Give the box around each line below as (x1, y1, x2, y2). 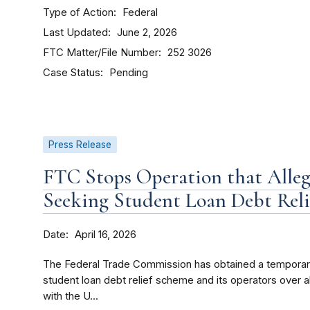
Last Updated (43, 26, 108, 39)
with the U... (43, 290, 98, 303)
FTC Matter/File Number (43, 46, 158, 60)
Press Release (48, 139, 111, 151)
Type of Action (43, 6, 113, 19)
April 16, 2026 (75, 228, 136, 241)
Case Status (43, 66, 100, 80)
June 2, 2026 (117, 26, 177, 39)
